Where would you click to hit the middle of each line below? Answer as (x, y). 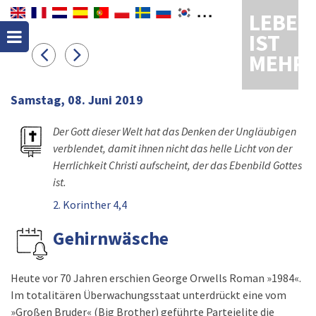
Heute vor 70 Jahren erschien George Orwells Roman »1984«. (156, 278)
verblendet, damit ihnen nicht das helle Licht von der (172, 148)
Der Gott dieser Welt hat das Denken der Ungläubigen (175, 131)
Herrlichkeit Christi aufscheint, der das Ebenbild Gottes (177, 165)
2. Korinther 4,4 (90, 205)
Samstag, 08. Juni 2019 (77, 100)
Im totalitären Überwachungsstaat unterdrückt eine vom (148, 295)
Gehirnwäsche (111, 238)
